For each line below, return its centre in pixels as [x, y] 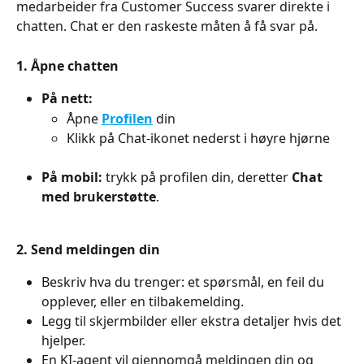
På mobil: [72, 178]
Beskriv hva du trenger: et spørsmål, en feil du [184, 282]
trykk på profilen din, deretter [197, 178]
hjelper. [63, 341]
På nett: [67, 99]
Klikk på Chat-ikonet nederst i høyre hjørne [198, 139]
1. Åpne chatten [67, 65]
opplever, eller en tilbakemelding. [143, 302]
